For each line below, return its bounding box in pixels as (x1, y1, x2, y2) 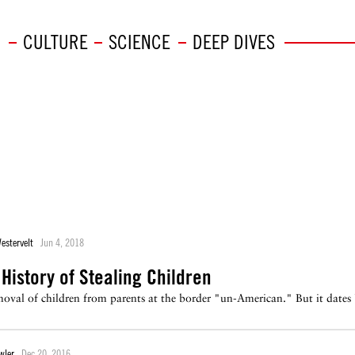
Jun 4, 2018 (40, 235, 84, 249)
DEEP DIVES (192, 30, 275, 53)
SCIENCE (108, 30, 170, 53)
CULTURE (22, 30, 88, 53)
